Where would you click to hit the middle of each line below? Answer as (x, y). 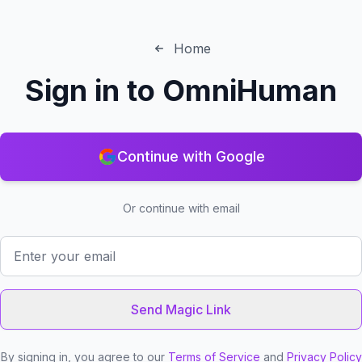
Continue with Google (191, 156)
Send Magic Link (181, 309)
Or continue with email (181, 208)
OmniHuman (250, 90)
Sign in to (94, 90)
